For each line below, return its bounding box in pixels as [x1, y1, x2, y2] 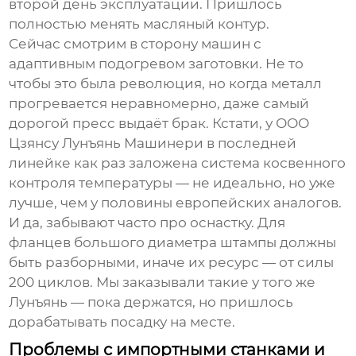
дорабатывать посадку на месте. [9, 314, 236, 331]
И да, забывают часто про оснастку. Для [9, 215, 286, 231]
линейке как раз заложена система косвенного [9, 155, 346, 172]
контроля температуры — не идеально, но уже [9, 175, 336, 192]
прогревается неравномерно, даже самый [9, 95, 310, 112]
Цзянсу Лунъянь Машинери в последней [9, 135, 297, 152]
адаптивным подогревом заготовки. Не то [9, 56, 304, 72]
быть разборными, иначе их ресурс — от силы [9, 254, 335, 271]
